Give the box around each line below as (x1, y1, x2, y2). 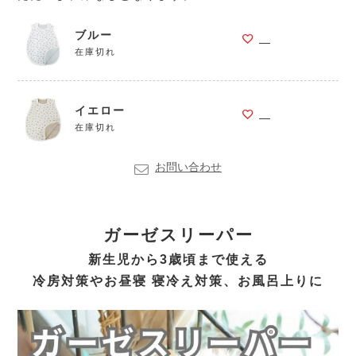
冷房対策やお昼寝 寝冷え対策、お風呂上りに (33, 273, 323, 288)
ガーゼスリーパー (103, 225, 253, 244)
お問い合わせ (155, 160, 222, 173)
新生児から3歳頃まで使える (87, 251, 269, 266)
